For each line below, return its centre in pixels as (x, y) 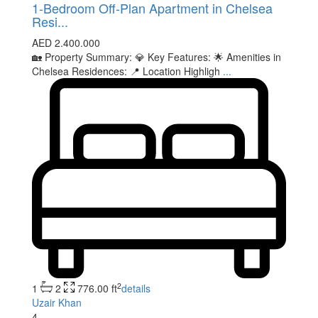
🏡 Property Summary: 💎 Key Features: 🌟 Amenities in (157, 56)
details (136, 289)
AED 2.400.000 (66, 42)
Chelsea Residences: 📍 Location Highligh (127, 71)
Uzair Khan (57, 303)
